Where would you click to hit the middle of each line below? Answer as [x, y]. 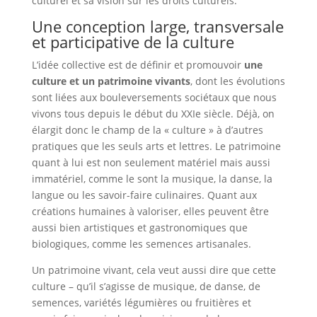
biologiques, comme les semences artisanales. [141, 243]
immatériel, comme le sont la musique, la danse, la [152, 178]
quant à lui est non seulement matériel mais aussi [151, 162]
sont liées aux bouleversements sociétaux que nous [154, 97]
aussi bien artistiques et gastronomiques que [139, 227]
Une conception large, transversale [157, 26]
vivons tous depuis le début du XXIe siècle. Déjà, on [153, 113]
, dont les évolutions [237, 81]
